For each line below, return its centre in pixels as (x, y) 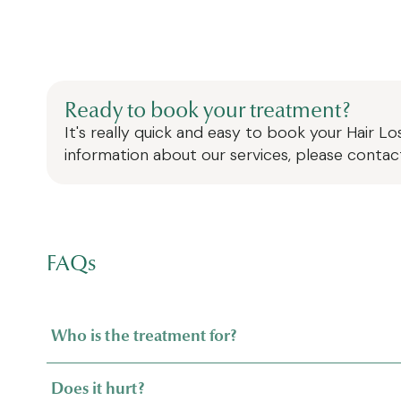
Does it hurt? (98, 389)
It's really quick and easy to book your (205, 132)
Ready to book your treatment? (207, 110)
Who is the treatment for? (144, 336)
